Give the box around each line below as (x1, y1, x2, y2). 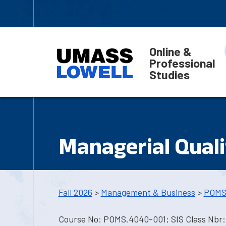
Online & (149, 44, 192, 59)
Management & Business (100, 187, 195, 198)
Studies (149, 67, 190, 82)
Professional (149, 55, 215, 70)
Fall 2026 (58, 187, 92, 198)
